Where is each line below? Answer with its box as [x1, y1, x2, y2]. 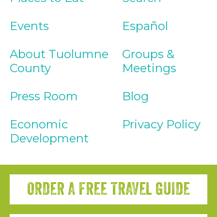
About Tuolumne [10, 47, 108, 62]
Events [10, 19, 49, 33]
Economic [10, 117, 68, 132]
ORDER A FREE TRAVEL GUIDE [27, 181, 190, 198]
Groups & [122, 47, 174, 62]
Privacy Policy [122, 117, 201, 132]
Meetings [122, 61, 176, 76]
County [10, 61, 51, 76]
